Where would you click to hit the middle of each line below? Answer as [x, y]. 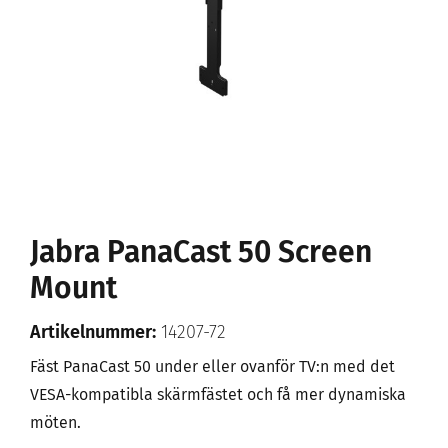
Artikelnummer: [93, 332]
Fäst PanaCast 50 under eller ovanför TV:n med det [212, 366]
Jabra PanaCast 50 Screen [201, 252]
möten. [55, 422]
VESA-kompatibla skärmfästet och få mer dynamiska [218, 394]
